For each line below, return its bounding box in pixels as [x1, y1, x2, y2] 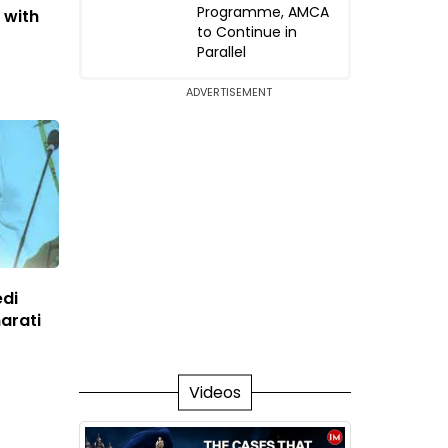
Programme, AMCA [196, 2, 329, 23]
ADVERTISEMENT [185, 84, 272, 101]
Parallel [196, 42, 246, 63]
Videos [188, 380, 241, 404]
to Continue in [196, 22, 297, 43]
